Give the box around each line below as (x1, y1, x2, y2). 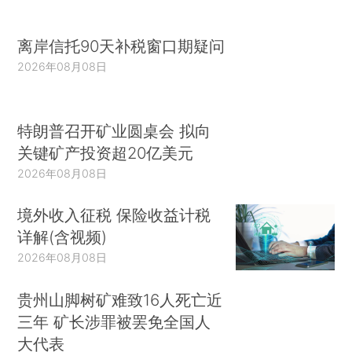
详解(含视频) (17, 227, 108, 247)
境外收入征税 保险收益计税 (17, 205, 211, 225)
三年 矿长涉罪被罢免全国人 (17, 311, 211, 332)
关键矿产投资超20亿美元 (17, 142, 194, 163)
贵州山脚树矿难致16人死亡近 (17, 289, 223, 310)
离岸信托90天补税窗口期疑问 (17, 36, 225, 57)
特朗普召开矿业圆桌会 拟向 (17, 120, 211, 141)
